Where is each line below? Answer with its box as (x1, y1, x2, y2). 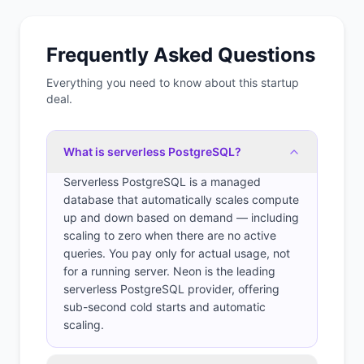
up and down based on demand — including (63, 210, 299, 224)
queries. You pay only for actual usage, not (63, 246, 290, 260)
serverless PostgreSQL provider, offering (63, 282, 279, 296)
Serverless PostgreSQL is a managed (63, 175, 261, 188)
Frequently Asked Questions (46, 43, 315, 67)
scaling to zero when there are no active (63, 228, 276, 242)
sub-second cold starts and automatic (63, 300, 266, 314)
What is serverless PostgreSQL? (63, 145, 241, 158)
